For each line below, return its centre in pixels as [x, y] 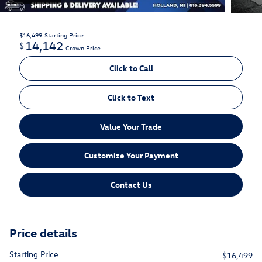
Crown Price [83, 48]
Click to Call [131, 68]
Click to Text [131, 98]
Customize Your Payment [131, 156]
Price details [43, 232]
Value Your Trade [131, 126]
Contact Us [131, 184]
